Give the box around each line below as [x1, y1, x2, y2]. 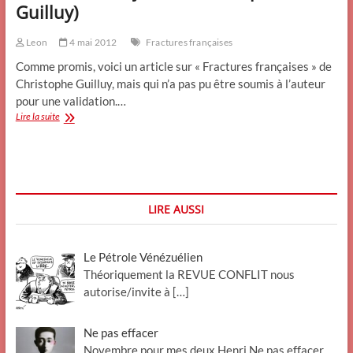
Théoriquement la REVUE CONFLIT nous [84, 267, 295, 281]
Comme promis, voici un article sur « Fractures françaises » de [15, 59, 332, 73]
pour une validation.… [15, 94, 126, 108]
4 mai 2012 [68, 36, 117, 48]
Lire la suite [15, 110, 60, 122]
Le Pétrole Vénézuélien [84, 250, 203, 264]
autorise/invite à [84, 284, 173, 299]
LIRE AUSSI [148, 202, 205, 217]
